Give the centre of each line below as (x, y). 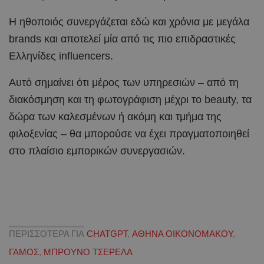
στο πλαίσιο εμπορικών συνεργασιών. (97, 151)
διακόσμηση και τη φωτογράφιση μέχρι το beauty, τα (130, 99)
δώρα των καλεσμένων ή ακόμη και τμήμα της (115, 116)
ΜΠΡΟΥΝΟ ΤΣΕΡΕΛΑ (88, 252)
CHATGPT (107, 234)
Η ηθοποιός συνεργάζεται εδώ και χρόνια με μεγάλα (129, 22)
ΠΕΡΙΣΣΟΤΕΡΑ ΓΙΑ (47, 234)
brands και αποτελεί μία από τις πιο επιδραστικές (122, 39)
